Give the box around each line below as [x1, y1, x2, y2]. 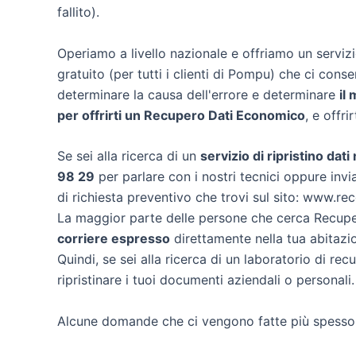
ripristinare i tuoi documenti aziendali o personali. [57, 272, 354, 288]
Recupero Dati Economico [144, 106, 305, 123]
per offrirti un [57, 106, 144, 123]
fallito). [57, 4, 99, 20]
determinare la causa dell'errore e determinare [57, 86, 339, 103]
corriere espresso [57, 230, 170, 247]
